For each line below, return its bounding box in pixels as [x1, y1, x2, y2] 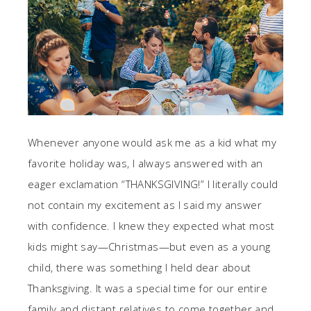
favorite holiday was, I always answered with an [28, 155, 263, 170]
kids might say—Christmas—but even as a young [28, 239, 271, 253]
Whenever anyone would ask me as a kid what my [28, 135, 276, 149]
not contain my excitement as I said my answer [28, 197, 262, 212]
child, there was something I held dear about [28, 260, 251, 274]
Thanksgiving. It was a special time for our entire [28, 280, 267, 295]
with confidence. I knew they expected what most [28, 218, 275, 233]
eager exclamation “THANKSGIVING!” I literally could [28, 176, 278, 191]
